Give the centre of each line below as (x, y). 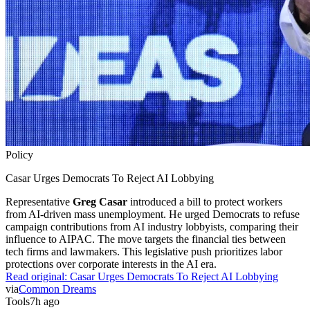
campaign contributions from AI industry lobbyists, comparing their (152, 226)
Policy (19, 154)
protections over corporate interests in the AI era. (111, 264)
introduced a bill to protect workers (205, 201)
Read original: (38, 276)
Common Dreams (57, 289)
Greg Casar (100, 201)
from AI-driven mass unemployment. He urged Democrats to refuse (153, 214)
